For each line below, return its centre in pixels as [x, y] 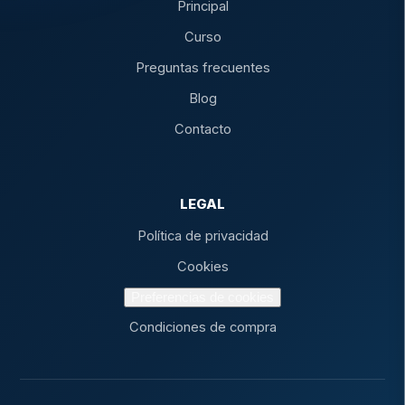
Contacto [202, 129]
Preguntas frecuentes [202, 67]
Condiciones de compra [202, 327]
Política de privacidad [202, 235]
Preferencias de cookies [202, 297]
